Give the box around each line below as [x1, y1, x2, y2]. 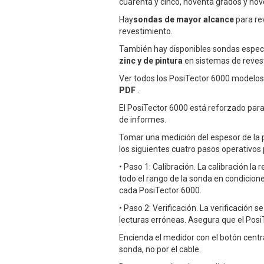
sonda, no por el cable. [119, 245, 201, 255]
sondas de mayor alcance [133, 15, 234, 25]
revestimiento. [119, 27, 173, 37]
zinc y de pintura [119, 56, 183, 66]
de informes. [119, 115, 166, 125]
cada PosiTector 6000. [119, 186, 202, 196]
